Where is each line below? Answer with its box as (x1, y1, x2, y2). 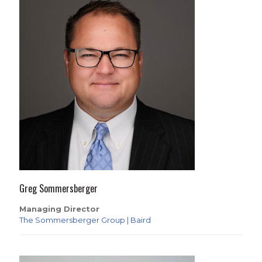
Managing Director (19, 204, 99, 213)
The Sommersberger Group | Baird (19, 215, 151, 225)
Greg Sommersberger (19, 181, 98, 195)
